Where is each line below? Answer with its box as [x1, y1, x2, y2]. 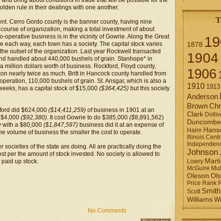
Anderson [187, 92, 218, 101]
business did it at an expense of [78, 121, 164, 128]
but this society [129, 85, 170, 92]
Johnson [187, 147, 218, 156]
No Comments [88, 207, 126, 214]
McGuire [187, 165, 210, 171]
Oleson [187, 172, 209, 180]
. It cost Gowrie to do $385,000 [47, 114, 129, 121]
